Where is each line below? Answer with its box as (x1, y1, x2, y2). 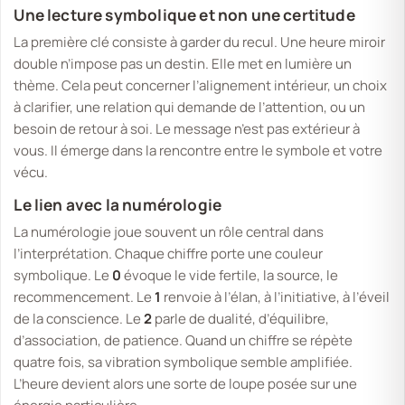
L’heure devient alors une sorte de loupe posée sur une (14, 374, 358, 394)
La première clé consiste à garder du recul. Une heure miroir (14, 32, 386, 52)
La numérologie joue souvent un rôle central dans (14, 222, 325, 242)
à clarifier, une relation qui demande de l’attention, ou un (14, 97, 366, 117)
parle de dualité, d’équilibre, (152, 309, 330, 329)
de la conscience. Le (14, 309, 145, 329)
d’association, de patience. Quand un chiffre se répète (14, 331, 353, 351)
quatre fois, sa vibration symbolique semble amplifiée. (14, 353, 353, 372)
